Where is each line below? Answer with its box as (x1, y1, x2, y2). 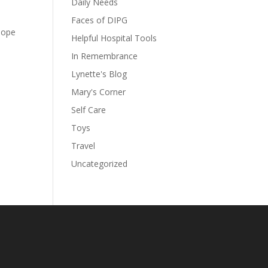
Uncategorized (71, 158, 128, 169)
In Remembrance (71, 50, 138, 62)
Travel (71, 140, 96, 151)
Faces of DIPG (71, 14, 128, 26)
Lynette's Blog (71, 68, 127, 80)
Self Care (71, 104, 106, 115)
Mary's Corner (71, 86, 126, 98)
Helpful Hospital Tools (71, 32, 157, 44)
